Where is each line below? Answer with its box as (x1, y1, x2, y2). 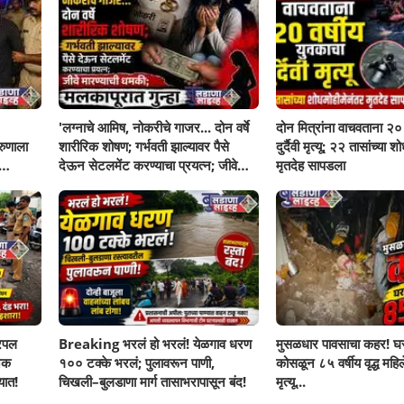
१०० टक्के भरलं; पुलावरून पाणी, (59, 353, 216, 372)
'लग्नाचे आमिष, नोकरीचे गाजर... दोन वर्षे (59, 117, 250, 136)
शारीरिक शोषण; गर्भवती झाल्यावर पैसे (59, 136, 230, 155)
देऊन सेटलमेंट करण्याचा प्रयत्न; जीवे (59, 155, 238, 174)
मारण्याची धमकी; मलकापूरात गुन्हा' (59, 174, 219, 193)
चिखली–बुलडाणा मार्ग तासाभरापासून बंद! (59, 372, 247, 390)
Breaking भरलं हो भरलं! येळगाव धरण (59, 334, 252, 353)
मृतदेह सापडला (275, 155, 345, 174)
